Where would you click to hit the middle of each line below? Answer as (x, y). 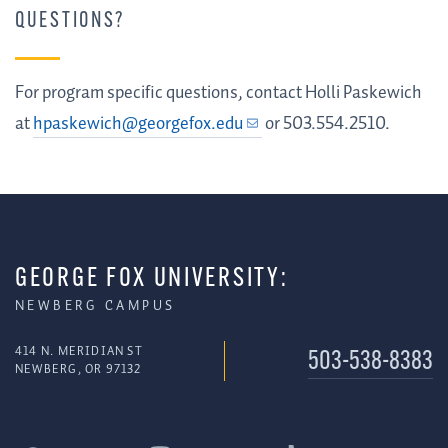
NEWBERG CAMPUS (95, 305)
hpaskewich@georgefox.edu (138, 123)
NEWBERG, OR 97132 (78, 370)
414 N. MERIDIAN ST (79, 352)
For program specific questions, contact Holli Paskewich (218, 92)
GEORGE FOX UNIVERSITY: (152, 279)
